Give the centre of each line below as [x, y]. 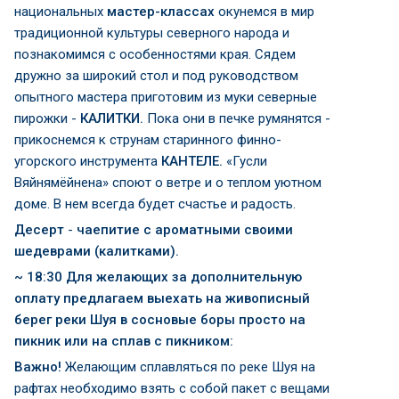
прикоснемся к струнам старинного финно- [148, 140]
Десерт [39, 230]
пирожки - [45, 118]
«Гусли [245, 161]
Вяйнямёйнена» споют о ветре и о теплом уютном [168, 183]
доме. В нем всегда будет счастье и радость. [155, 204]
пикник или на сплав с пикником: [124, 341]
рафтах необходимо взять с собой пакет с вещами [172, 388]
